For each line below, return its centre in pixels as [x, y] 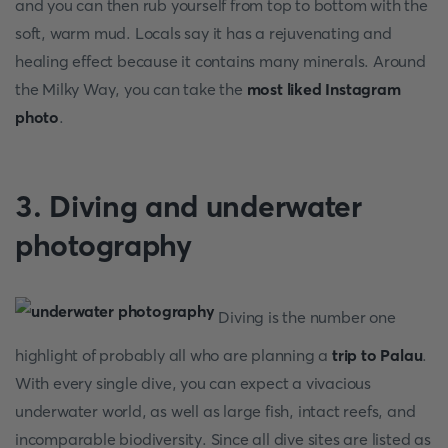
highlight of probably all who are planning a [172, 355]
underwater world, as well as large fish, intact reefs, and [215, 411]
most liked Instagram [323, 89]
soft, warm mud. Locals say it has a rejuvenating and [203, 33]
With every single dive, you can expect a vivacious [193, 383]
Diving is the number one [305, 316]
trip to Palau [375, 355]
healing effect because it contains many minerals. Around [220, 61]
